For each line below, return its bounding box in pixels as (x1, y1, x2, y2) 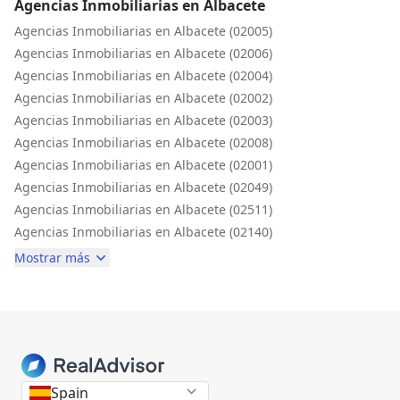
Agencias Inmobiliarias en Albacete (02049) (14, 178, 272, 196)
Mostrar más (14, 248, 90, 266)
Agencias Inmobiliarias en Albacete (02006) (14, 44, 272, 62)
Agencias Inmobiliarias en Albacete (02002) (14, 88, 272, 106)
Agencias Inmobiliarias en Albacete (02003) (14, 111, 272, 129)
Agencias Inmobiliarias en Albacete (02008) (14, 133, 272, 151)
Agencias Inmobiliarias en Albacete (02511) (14, 200, 272, 218)
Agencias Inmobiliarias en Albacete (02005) (14, 21, 272, 39)
